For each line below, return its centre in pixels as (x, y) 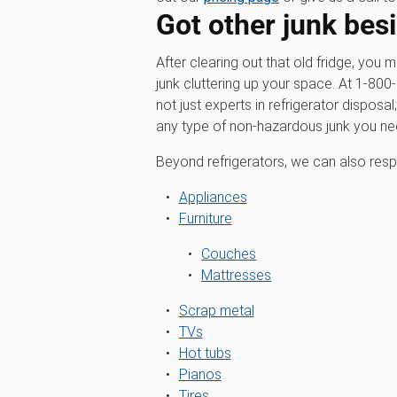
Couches (229, 254)
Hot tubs (205, 353)
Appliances (213, 197)
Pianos (200, 374)
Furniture (205, 218)
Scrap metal (216, 311)
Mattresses (237, 275)
